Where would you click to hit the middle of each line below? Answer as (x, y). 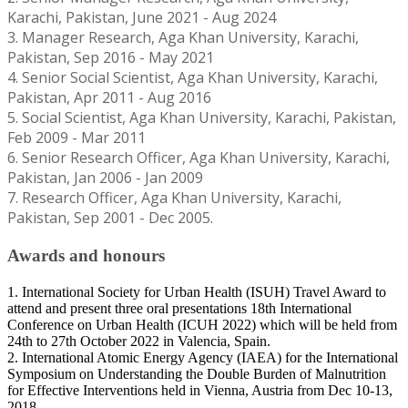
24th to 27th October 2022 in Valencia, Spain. (141, 342)
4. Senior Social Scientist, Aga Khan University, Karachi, (193, 78)
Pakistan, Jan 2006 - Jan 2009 (105, 178)
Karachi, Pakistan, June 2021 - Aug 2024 (142, 18)
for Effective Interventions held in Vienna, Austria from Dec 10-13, (200, 391)
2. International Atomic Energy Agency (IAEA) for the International (203, 358)
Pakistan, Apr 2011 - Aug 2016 (109, 98)
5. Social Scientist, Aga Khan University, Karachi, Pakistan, (202, 118)
